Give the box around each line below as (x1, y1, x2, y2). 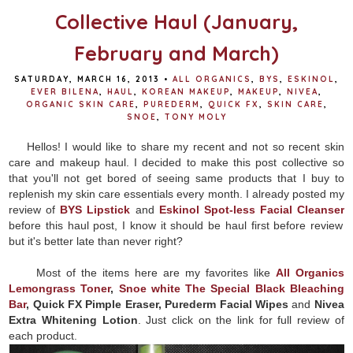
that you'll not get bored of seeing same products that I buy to (9, 171, 344, 184)
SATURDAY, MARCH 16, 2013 (14, 73, 160, 84)
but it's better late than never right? (9, 234, 184, 247)
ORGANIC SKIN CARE (25, 98, 136, 110)
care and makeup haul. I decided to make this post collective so (9, 155, 344, 169)
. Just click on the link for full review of (137, 313, 344, 326)
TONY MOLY (164, 111, 227, 122)
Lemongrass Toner (9, 281, 111, 295)
